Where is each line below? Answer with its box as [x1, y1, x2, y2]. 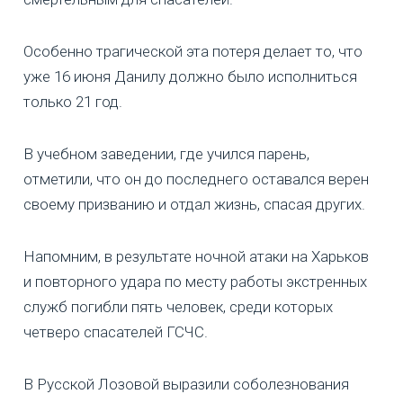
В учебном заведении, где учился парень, [23, 145, 309, 164]
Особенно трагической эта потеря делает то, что [23, 42, 363, 61]
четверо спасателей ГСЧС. [23, 323, 208, 342]
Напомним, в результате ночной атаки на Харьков [23, 247, 369, 266]
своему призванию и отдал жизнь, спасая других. [23, 195, 365, 214]
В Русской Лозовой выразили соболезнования [23, 375, 349, 394]
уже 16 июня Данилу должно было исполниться [23, 67, 357, 86]
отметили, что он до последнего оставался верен [23, 170, 369, 189]
